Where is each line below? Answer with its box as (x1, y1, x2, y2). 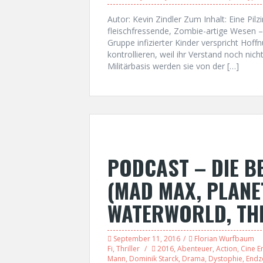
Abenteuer (177, 244, 213, 254)
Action (216, 244, 237, 254)
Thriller (116, 244, 140, 254)
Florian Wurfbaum (194, 234, 254, 244)
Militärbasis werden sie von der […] (107, 60, 239, 72)
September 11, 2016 (113, 234, 180, 244)
